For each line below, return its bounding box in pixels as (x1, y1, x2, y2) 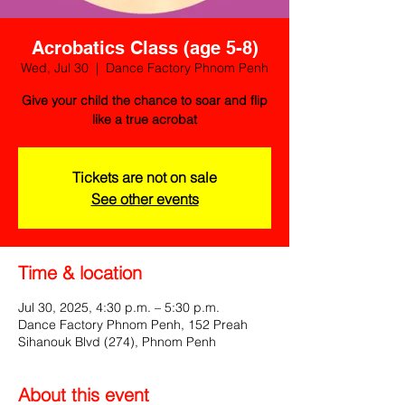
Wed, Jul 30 (21, 60, 89, 76)
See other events (90, 190, 199, 208)
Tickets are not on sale (72, 168, 217, 186)
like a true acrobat (92, 111, 197, 127)
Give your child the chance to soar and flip (22, 92, 268, 108)
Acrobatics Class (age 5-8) (31, 37, 259, 59)
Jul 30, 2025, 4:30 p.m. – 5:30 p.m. (18, 299, 220, 316)
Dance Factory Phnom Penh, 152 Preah (18, 316, 248, 333)
